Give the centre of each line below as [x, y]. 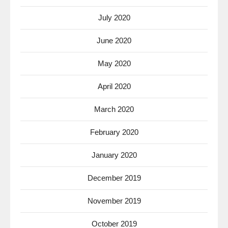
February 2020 [114, 132]
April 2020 [114, 86]
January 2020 [114, 155]
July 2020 [114, 18]
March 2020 [114, 109]
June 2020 [114, 40]
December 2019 [114, 178]
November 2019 [114, 201]
